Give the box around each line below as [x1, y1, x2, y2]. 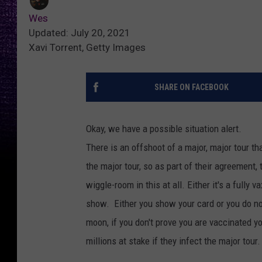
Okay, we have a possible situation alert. [86, 123, 242, 135]
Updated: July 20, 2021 [29, 27, 130, 39]
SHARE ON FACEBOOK [154, 82, 229, 92]
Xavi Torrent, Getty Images [29, 42, 146, 54]
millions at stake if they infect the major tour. [86, 235, 260, 247]
